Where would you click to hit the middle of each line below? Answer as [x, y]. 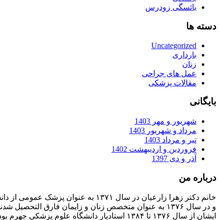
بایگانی [203, 102]
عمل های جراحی [169, 73]
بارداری [184, 55]
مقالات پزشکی [172, 82]
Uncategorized [174, 45]
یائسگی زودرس [171, 7]
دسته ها [201, 27]
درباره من [197, 177]
